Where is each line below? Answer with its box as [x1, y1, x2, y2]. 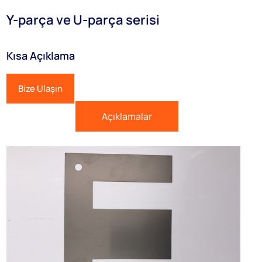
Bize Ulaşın [18, 82, 63, 95]
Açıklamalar [101, 109, 152, 123]
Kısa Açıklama [6, 48, 75, 63]
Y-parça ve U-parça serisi [6, 11, 160, 29]
